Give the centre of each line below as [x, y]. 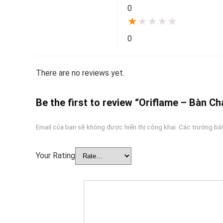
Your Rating [56, 156]
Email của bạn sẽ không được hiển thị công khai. [107, 127]
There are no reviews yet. [80, 73]
